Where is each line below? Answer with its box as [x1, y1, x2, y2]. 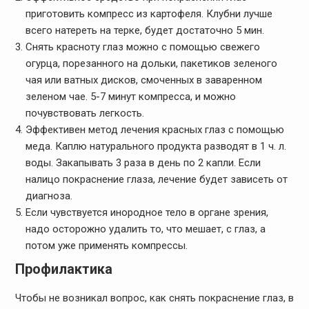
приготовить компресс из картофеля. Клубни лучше [25, 7, 272, 20]
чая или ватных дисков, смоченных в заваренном [25, 73, 262, 86]
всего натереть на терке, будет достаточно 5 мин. [25, 23, 264, 37]
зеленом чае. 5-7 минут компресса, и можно [25, 90, 236, 103]
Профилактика [14, 261, 112, 278]
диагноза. [25, 189, 72, 202]
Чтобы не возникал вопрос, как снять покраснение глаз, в [14, 292, 294, 305]
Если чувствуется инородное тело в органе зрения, [25, 206, 268, 219]
